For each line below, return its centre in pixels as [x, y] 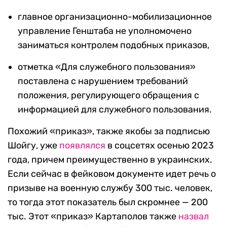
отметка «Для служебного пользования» [107, 67]
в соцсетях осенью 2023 [160, 146]
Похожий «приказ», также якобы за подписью [109, 131]
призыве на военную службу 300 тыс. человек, [110, 188]
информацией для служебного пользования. [115, 110]
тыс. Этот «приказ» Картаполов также [93, 217]
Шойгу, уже [33, 146]
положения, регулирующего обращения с [108, 96]
